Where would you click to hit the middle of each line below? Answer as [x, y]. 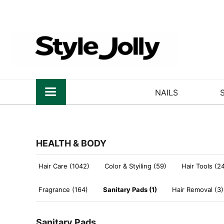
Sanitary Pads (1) [130, 189]
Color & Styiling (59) [135, 166]
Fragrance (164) [63, 189]
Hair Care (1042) [64, 166]
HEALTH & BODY [71, 143]
